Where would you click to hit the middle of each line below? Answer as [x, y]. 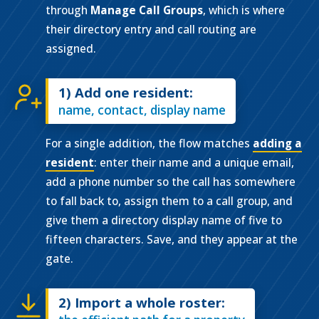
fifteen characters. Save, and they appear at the [172, 239]
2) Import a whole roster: [142, 302]
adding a [277, 143]
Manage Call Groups [147, 10]
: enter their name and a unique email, [194, 162]
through [68, 10]
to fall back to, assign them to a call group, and [169, 201]
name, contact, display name [142, 110]
